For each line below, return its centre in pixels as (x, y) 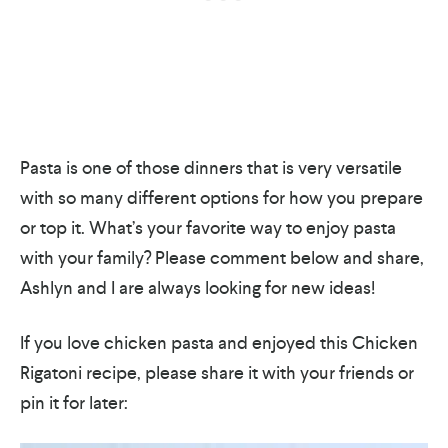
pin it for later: (74, 403)
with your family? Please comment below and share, (222, 258)
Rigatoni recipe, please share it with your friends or (217, 373)
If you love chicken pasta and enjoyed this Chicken (219, 343)
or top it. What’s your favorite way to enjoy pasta (208, 228)
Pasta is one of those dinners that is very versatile (211, 168)
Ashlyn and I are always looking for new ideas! (197, 288)
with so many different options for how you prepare (221, 198)
